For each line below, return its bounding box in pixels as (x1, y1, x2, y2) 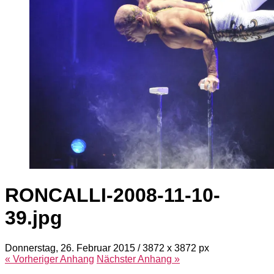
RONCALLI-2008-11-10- (5, 184, 220, 207)
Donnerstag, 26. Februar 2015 (5, 242, 135, 253)
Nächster (97, 253, 138, 264)
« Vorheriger (5, 253, 60, 264)
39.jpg (5, 207, 62, 229)
